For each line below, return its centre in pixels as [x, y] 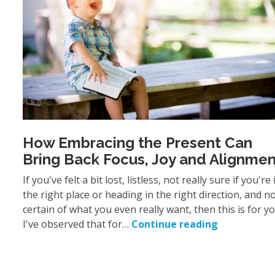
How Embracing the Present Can [137, 143]
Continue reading [175, 224]
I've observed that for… [77, 224]
